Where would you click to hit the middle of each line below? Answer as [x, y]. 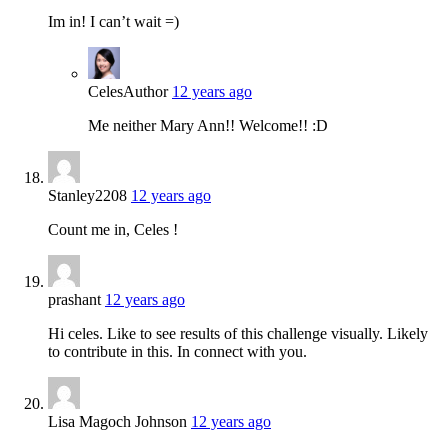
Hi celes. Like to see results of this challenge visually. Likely [238, 333]
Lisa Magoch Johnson [117, 421]
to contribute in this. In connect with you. [177, 351]
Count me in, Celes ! [113, 229]
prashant [74, 299]
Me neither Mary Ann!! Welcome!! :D [208, 125]
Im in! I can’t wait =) [113, 21]
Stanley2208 [87, 195]
